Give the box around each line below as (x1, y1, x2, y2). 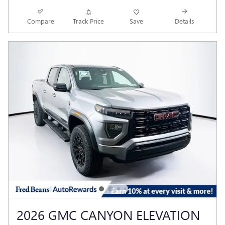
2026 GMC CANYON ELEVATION (17, 205, 200, 223)
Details (174, 16, 194, 25)
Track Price (73, 16, 104, 25)
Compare (27, 16, 54, 25)
